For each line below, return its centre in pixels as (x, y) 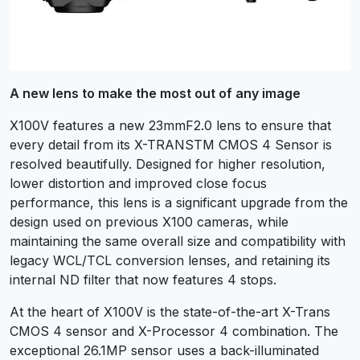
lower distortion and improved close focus (138, 183)
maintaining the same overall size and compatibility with (178, 241)
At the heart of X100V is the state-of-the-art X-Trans (170, 311)
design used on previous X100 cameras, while (149, 221)
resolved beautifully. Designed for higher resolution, (168, 164)
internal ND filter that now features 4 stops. (143, 279)
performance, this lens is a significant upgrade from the (179, 202)
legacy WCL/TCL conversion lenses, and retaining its (170, 260)
